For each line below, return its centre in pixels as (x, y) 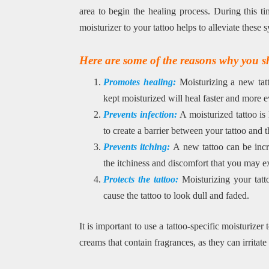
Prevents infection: (140, 114)
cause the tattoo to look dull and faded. (176, 195)
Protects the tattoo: (141, 179)
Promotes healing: (139, 82)
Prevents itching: (138, 147)
